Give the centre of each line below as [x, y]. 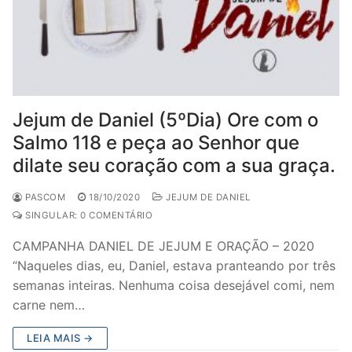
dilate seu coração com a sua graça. [174, 165]
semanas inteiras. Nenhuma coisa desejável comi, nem [174, 285]
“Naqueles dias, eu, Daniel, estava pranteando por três [174, 266]
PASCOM [44, 197]
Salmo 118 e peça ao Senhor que [156, 143]
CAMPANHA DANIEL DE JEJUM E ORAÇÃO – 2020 [163, 246]
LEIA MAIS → [60, 338]
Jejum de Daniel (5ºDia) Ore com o [165, 120]
